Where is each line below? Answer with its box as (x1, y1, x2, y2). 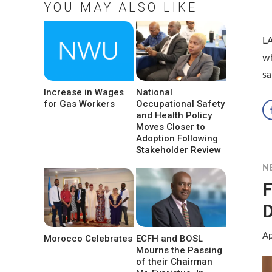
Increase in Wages (44, 86, 124, 98)
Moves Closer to (136, 121, 206, 132)
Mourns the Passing (136, 244, 223, 256)
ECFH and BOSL (136, 233, 203, 244)
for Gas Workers (44, 98, 115, 109)
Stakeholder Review (136, 144, 222, 155)
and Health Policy (136, 109, 212, 121)
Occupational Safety (136, 98, 225, 109)
